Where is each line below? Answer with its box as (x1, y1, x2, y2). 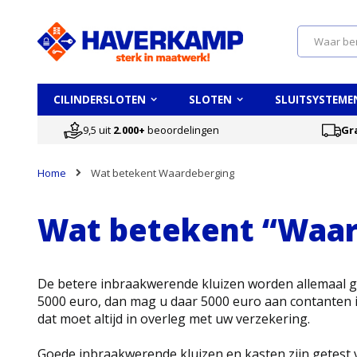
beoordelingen (145, 122, 219, 137)
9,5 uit (83, 122, 113, 137)
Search (296, 46, 331, 61)
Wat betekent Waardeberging (91, 166, 234, 181)
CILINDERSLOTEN (53, 92, 146, 108)
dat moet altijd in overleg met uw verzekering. (37, 310, 310, 328)
